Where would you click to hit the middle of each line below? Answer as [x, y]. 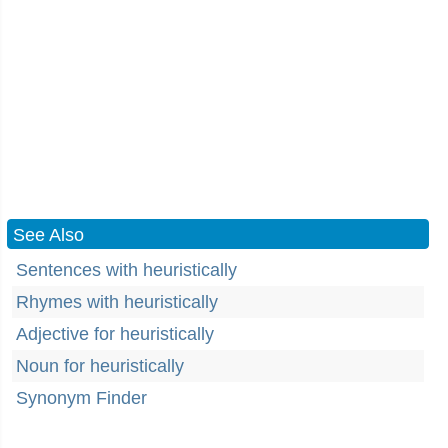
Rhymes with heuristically [117, 302]
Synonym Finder [81, 398]
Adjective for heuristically [115, 334]
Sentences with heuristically [126, 270]
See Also [48, 235]
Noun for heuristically [100, 366]
